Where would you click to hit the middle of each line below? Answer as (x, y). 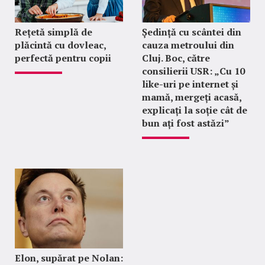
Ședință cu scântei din (191, 32)
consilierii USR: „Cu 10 (193, 71)
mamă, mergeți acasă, (191, 97)
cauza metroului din (188, 45)
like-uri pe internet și (190, 84)
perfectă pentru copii (63, 58)
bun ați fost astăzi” (185, 123)
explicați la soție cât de (194, 110)
